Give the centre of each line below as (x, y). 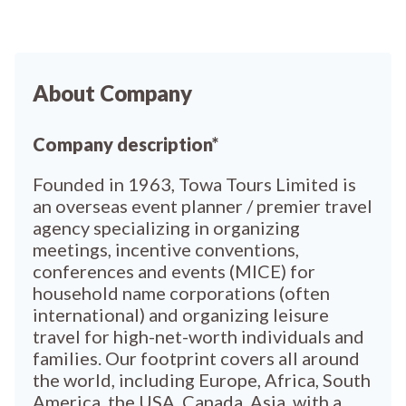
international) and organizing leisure (181, 314)
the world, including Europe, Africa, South (202, 380)
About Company (112, 93)
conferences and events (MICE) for (174, 271)
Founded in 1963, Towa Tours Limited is (194, 184)
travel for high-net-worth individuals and (198, 336)
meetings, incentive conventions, (166, 249)
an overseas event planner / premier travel (203, 206)
